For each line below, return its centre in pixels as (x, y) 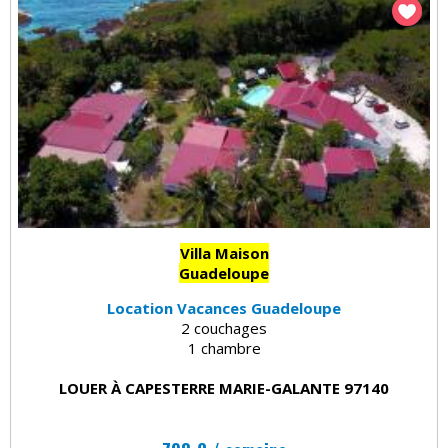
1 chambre (224, 347)
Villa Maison (224, 252)
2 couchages (224, 327)
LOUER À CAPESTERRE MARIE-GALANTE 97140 (224, 387)
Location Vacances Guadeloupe (224, 307)
